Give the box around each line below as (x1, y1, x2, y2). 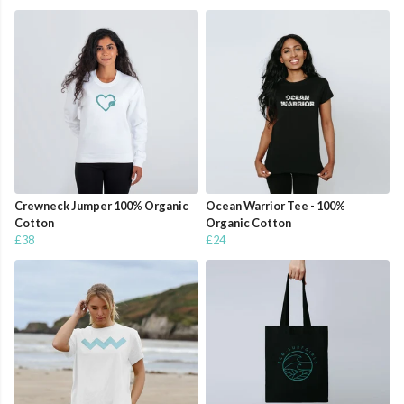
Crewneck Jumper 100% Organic (14, 198, 188, 214)
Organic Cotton (206, 216, 291, 231)
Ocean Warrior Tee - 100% (206, 198, 345, 214)
